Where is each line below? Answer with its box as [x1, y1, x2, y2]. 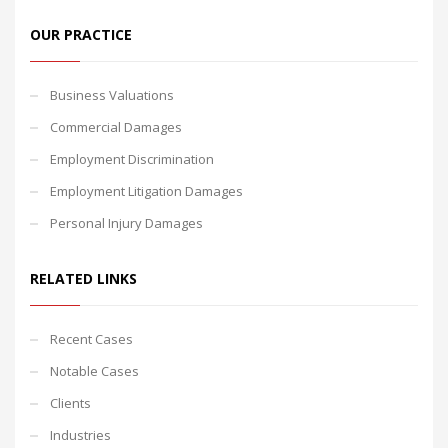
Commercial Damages [50, 117, 182, 136]
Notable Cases [50, 361, 139, 380]
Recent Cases [50, 329, 133, 348]
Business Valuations [50, 85, 174, 104]
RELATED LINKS [30, 268, 137, 288]
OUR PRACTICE [30, 24, 132, 44]
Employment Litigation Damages [50, 181, 243, 200]
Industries [50, 425, 111, 444]
